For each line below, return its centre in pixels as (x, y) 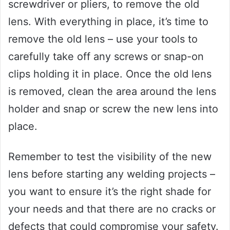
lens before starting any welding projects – (112, 174)
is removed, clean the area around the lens (112, 92)
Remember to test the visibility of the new (110, 157)
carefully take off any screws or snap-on (106, 57)
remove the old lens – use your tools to (103, 39)
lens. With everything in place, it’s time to (108, 22)
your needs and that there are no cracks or (112, 209)
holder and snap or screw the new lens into (113, 109)
